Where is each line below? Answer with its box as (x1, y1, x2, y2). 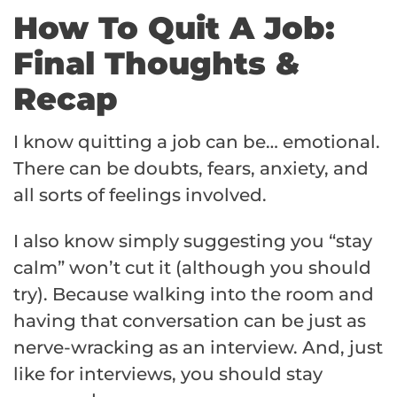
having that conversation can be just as (13, 310, 366, 332)
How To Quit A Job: (13, 9, 335, 48)
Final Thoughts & (13, 44, 300, 83)
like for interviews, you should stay (13, 363, 323, 385)
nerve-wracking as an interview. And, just (13, 337, 383, 359)
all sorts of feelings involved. (13, 184, 267, 206)
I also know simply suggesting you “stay (13, 230, 372, 253)
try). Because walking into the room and (13, 284, 374, 306)
